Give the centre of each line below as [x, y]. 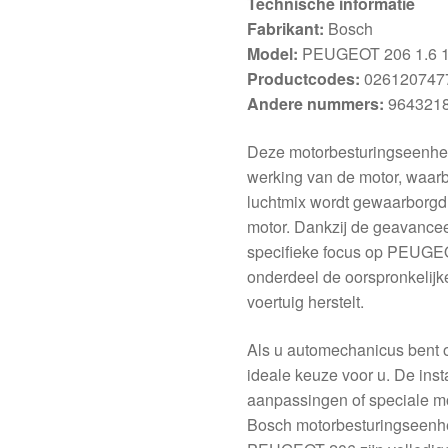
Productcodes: [304, 79]
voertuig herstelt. [306, 302]
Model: [273, 54]
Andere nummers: [316, 104]
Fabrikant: [286, 29]
